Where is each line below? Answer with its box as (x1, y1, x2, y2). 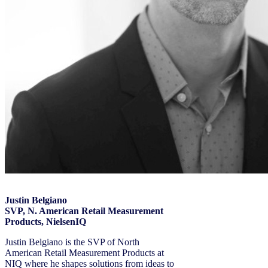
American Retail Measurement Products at (5, 248, 164, 258)
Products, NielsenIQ (5, 217, 86, 227)
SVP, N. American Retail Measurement (5, 206, 163, 216)
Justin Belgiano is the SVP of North (5, 237, 139, 247)
